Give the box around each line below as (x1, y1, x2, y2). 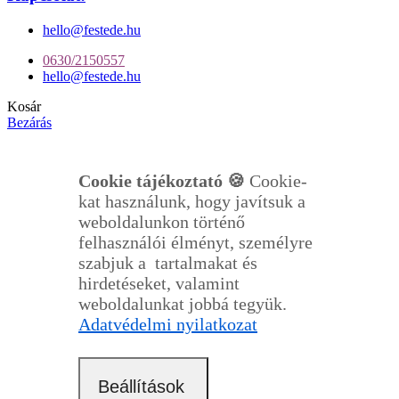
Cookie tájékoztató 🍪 (78, 170, 249, 191)
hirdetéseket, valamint (78, 273, 240, 293)
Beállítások (98, 376, 184, 396)
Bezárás (7, 114, 52, 130)
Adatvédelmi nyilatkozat (78, 313, 257, 334)
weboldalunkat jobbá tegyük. (78, 293, 287, 313)
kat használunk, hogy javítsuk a (78, 191, 305, 211)
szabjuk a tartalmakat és (78, 252, 257, 273)
